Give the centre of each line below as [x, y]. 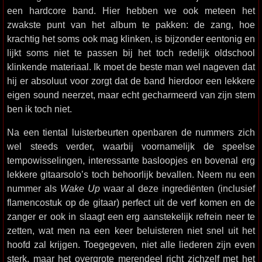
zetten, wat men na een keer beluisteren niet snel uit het [131, 230]
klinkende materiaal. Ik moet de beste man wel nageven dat [131, 67]
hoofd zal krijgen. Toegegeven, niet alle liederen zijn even [131, 244]
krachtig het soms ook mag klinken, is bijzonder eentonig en [131, 39]
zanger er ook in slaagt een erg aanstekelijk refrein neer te [131, 216]
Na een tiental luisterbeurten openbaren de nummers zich [131, 132]
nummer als [34, 188]
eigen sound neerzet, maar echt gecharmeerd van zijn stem [131, 95]
